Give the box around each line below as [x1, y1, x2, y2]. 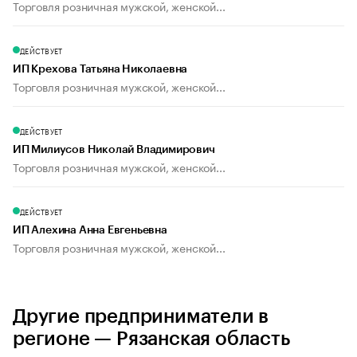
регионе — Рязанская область [13, 329, 290, 349]
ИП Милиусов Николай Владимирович [13, 144, 215, 156]
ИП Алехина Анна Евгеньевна [13, 225, 167, 237]
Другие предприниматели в [13, 307, 269, 327]
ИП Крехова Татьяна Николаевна [13, 64, 188, 76]
